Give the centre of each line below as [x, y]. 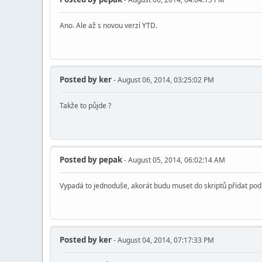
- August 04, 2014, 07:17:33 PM [163, 240]
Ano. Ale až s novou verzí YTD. [108, 26]
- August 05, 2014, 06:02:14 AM [174, 160]
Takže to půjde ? [85, 106]
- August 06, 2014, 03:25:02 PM [163, 80]
